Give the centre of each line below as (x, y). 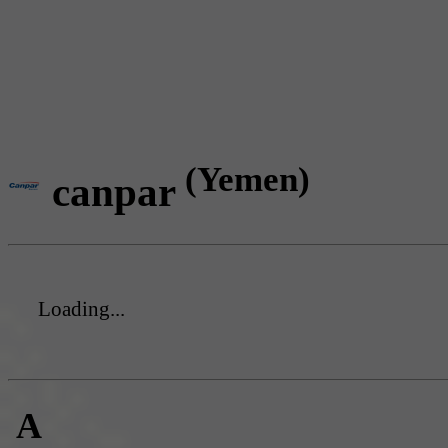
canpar (118, 191)
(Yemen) (247, 178)
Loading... (81, 308)
